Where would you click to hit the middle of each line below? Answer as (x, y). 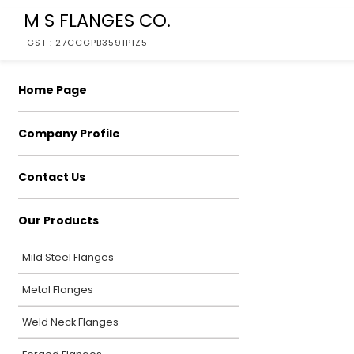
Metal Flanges (58, 290)
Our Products (58, 220)
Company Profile (69, 134)
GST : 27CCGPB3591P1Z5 (87, 43)
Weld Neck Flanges (70, 322)
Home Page (53, 90)
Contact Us (52, 177)
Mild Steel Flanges (68, 257)
